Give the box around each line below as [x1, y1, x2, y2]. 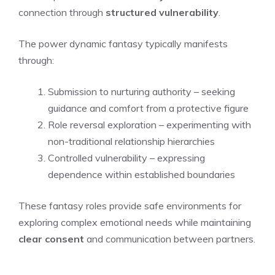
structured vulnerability [106, 6, 219, 18]
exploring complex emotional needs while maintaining [18, 215, 251, 228]
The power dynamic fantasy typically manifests [18, 37, 228, 50]
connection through [18, 6, 106, 18]
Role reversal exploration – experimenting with [48, 118, 251, 131]
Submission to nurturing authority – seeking [48, 85, 235, 98]
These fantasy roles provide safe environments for [18, 199, 241, 212]
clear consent [18, 232, 84, 245]
